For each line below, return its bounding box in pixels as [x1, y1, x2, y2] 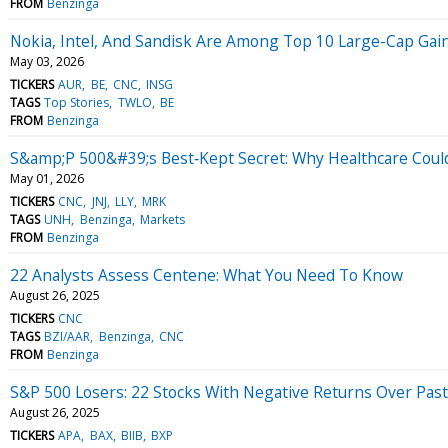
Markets [139, 210, 185, 228]
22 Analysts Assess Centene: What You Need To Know [10, 263, 403, 286]
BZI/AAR [44, 327, 91, 345]
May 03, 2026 [10, 52, 84, 70]
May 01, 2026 [10, 169, 84, 187]
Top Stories [44, 93, 110, 111]
